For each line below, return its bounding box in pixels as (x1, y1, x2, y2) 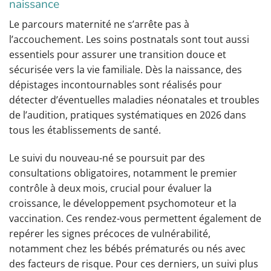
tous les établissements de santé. (9, 123, 161, 137)
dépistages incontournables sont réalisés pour (9, 78, 222, 92)
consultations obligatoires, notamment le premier (9, 166, 237, 180)
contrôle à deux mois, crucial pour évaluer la (9, 181, 212, 195)
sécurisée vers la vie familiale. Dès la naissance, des (9, 63, 242, 77)
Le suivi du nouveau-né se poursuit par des (9, 151, 205, 165)
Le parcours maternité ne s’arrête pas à (9, 18, 189, 31)
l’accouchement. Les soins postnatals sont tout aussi (9, 33, 249, 47)
